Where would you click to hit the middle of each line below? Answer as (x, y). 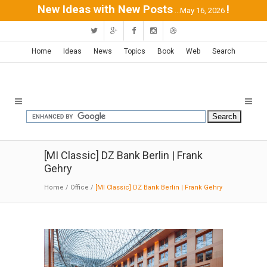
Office (80, 187)
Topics (135, 51)
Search (224, 51)
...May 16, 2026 (200, 10)
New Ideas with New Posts (105, 10)
